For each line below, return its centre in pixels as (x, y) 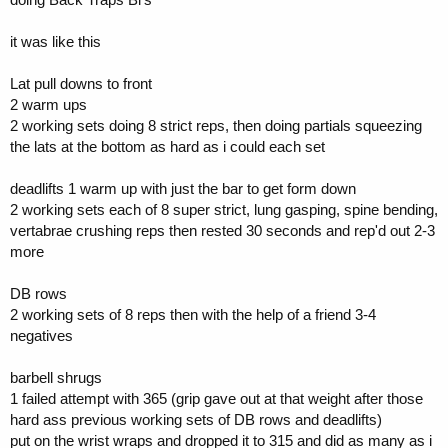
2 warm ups (48, 105)
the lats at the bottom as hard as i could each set (167, 147)
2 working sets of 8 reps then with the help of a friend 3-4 (193, 315)
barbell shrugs (56, 378)
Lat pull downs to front (81, 84)
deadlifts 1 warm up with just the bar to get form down (183, 189)
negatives (41, 336)
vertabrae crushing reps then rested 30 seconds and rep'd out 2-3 (222, 231)
